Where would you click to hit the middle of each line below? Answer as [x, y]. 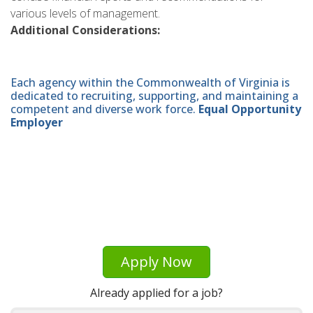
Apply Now [156, 262]
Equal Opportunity [250, 109]
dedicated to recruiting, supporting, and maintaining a [154, 96]
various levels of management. [85, 13]
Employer [37, 123]
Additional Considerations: [85, 30]
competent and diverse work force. [104, 109]
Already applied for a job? [156, 292]
